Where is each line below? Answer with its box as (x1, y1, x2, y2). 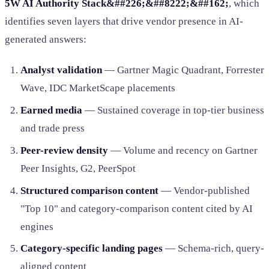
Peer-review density (20, 144, 108, 156)
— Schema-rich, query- (162, 243, 264, 255)
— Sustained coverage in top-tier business (82, 104, 264, 116)
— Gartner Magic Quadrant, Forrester (101, 64, 264, 76)
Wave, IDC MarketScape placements (20, 82, 175, 94)
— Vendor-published (158, 184, 250, 196)
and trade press (20, 122, 85, 134)
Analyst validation (20, 64, 102, 76)
